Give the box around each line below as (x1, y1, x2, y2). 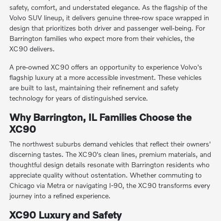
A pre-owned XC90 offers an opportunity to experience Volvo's (9, 62, 203, 71)
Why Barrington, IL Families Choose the (9, 110, 192, 123)
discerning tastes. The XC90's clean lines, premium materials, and (9, 149, 212, 158)
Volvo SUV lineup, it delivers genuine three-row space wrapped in (9, 13, 210, 22)
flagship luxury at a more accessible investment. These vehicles (9, 73, 202, 81)
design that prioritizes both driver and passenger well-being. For (9, 23, 206, 32)
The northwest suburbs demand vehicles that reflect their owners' (9, 139, 211, 148)
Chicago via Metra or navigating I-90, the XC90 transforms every (9, 181, 211, 189)
